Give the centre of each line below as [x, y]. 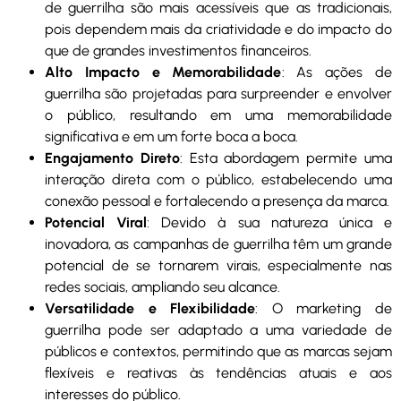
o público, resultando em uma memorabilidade [218, 115]
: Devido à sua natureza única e [270, 223]
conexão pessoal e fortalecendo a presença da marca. [217, 201]
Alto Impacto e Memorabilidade [163, 73]
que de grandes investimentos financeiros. [178, 51]
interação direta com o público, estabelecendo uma [218, 180]
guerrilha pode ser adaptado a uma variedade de [218, 330]
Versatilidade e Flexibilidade [150, 309]
